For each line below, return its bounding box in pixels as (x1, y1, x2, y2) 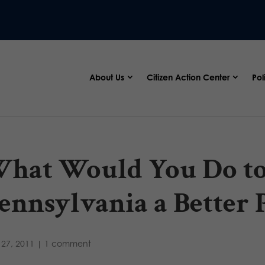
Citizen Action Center (147, 72, 230, 82)
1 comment (44, 238, 91, 248)
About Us (89, 72, 124, 82)
